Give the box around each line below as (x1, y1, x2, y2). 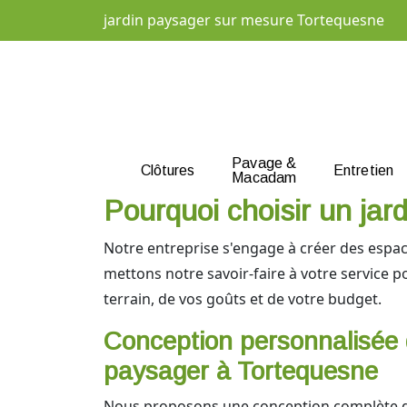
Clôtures (140, 162, 195, 178)
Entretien (333, 162, 394, 178)
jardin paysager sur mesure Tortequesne (104, 10, 384, 30)
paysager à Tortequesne (104, 357, 378, 385)
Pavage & (232, 154, 297, 171)
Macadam (232, 169, 297, 185)
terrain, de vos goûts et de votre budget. (104, 289, 382, 309)
